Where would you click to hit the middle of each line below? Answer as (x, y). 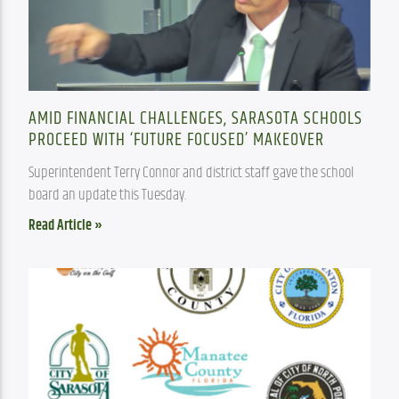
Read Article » (66, 226)
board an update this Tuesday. (108, 195)
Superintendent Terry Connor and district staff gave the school (191, 173)
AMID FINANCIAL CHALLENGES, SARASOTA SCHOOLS (196, 119)
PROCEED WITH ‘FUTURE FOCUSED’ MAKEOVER (177, 141)
